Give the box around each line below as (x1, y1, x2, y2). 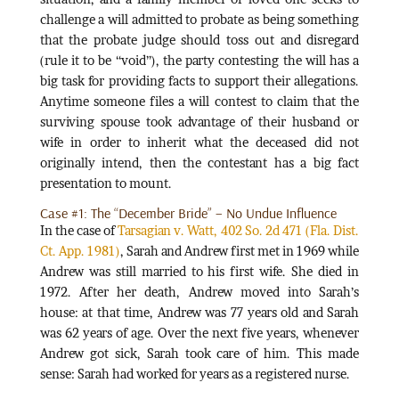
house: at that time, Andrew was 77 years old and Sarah (39, 304, 360, 320)
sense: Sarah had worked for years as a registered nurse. (39, 365, 350, 381)
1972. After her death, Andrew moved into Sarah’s (39, 283, 360, 299)
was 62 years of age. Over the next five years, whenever (39, 324, 360, 340)
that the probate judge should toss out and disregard (39, 31, 360, 47)
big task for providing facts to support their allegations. (39, 72, 360, 88)
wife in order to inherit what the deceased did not (39, 134, 360, 150)
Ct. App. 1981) (39, 242, 120, 258)
